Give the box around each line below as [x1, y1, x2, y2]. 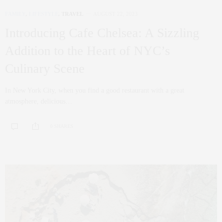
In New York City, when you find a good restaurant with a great [5, 87, 184, 95]
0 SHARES [50, 123, 73, 129]
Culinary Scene [5, 61, 85, 76]
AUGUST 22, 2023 [93, 11, 138, 17]
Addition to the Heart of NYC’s [5, 44, 170, 58]
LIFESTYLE [29, 11, 58, 17]
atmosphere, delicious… [5, 98, 72, 106]
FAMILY [5, 11, 26, 17]
